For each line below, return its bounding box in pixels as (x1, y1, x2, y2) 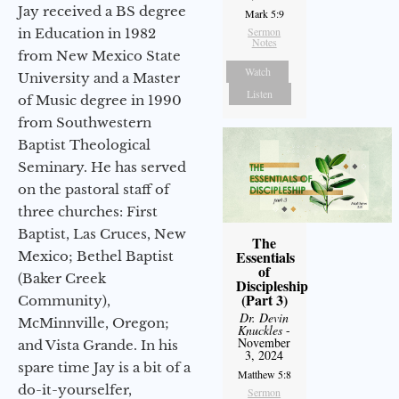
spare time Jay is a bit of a (18, 358, 191, 376)
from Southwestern (18, 113, 151, 131)
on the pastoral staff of (18, 180, 169, 198)
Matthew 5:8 (237, 367, 291, 382)
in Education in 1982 (18, 24, 156, 42)
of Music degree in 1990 (18, 91, 182, 109)
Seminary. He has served (18, 158, 186, 175)
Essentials (235, 247, 295, 268)
